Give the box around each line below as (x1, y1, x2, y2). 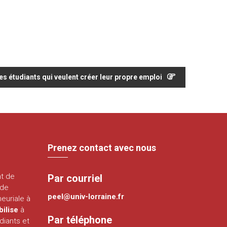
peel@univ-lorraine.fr (48, 192, 125, 201)
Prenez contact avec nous (48, 142, 157, 153)
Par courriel (48, 172, 103, 184)
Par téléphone (48, 213, 112, 226)
